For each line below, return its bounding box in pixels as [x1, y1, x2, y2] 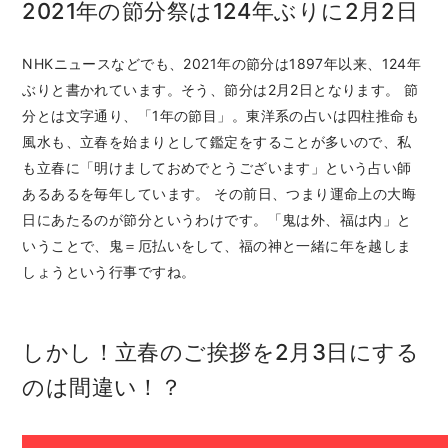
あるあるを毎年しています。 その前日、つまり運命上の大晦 [22, 185, 417, 203]
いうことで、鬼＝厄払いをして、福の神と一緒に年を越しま [22, 237, 412, 255]
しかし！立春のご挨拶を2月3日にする [22, 339, 419, 366]
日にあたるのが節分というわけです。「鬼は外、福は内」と [22, 211, 412, 229]
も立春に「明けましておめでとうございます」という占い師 [22, 159, 412, 177]
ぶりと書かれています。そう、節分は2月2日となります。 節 [22, 81, 419, 99]
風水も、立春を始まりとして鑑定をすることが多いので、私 [22, 133, 412, 151]
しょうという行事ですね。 [22, 263, 196, 281]
